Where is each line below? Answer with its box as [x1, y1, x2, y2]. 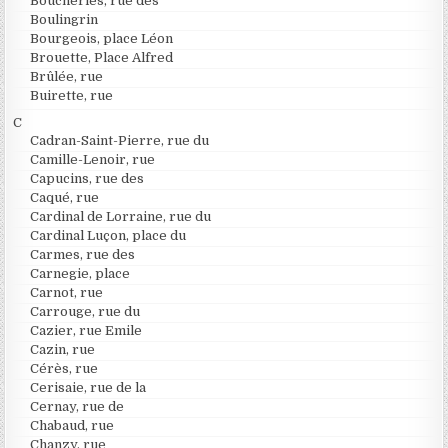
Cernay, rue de [30, 398, 125, 414]
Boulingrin [30, 11, 99, 27]
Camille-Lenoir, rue [30, 151, 156, 167]
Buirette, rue [30, 87, 114, 103]
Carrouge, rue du [30, 303, 141, 319]
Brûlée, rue [30, 68, 104, 84]
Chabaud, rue [30, 417, 115, 433]
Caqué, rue [30, 189, 100, 205]
